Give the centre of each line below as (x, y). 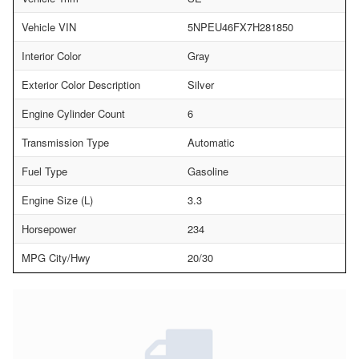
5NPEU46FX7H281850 (240, 27)
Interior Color (51, 56)
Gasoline (208, 171)
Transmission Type (65, 143)
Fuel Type (44, 171)
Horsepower (49, 229)
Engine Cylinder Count (73, 114)
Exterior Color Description (81, 85)
